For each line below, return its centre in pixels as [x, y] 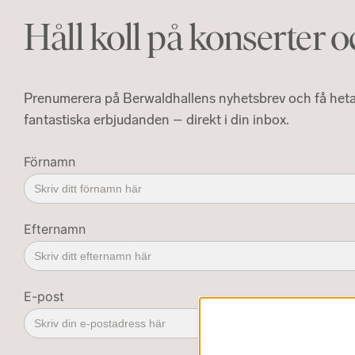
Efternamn [55, 229]
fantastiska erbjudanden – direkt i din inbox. [157, 120]
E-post [44, 297]
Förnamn [50, 162]
